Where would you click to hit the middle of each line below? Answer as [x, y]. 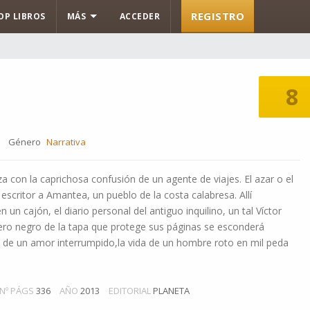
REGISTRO [218, 16]
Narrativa [66, 142]
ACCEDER [139, 16]
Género [25, 142]
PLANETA [171, 291]
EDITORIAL [130, 291]
